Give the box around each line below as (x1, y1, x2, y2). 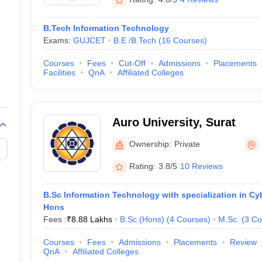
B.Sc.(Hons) (119, 215, 164, 224)
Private (174, 139, 200, 149)
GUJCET (73, 36, 106, 45)
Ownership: (129, 139, 171, 149)
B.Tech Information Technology (43, 23, 169, 33)
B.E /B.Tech (113, 36, 156, 45)
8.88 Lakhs (71, 215, 112, 224)
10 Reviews (180, 161, 223, 171)
